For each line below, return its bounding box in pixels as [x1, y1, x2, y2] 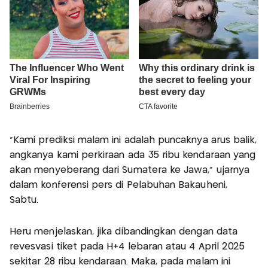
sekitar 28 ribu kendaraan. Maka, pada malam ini [10, 257, 231, 266]
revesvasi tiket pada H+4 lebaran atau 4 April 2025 [10, 242, 245, 251]
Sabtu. [10, 195, 39, 205]
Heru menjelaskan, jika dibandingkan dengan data [10, 227, 238, 236]
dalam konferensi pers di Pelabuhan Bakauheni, [10, 180, 227, 190]
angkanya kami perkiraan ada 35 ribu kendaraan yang [10, 150, 256, 160]
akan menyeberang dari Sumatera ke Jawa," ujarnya [10, 165, 250, 175]
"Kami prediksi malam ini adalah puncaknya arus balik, [10, 135, 257, 145]
